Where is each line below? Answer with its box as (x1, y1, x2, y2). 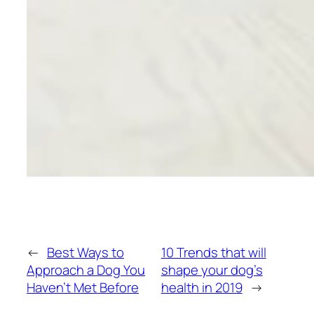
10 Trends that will (161, 243, 266, 261)
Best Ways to (47, 243, 124, 261)
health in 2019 (161, 278, 243, 296)
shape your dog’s (161, 260, 263, 279)
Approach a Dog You (27, 260, 145, 279)
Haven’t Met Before (27, 278, 139, 296)
